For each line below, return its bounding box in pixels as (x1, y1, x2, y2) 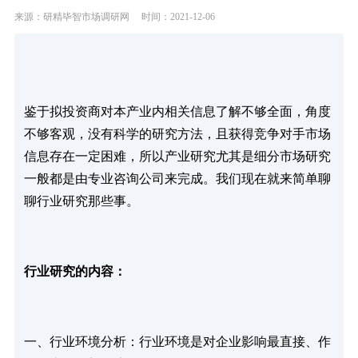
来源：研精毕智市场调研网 (14, 11, 129, 23)
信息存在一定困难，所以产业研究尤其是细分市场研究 (23, 149, 331, 164)
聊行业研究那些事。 (23, 194, 139, 209)
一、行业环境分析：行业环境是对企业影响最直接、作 (23, 335, 331, 349)
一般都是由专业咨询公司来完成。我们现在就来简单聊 (23, 172, 331, 186)
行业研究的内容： (23, 265, 126, 279)
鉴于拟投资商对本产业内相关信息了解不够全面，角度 (23, 105, 331, 119)
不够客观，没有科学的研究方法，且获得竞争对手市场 (23, 127, 331, 141)
